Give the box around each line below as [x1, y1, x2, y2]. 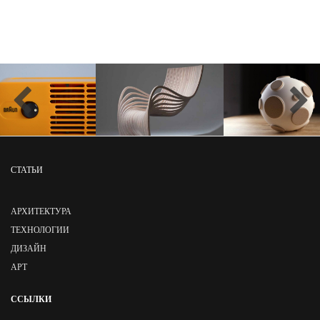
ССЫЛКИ [11, 294, 51, 305]
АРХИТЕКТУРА [11, 206, 71, 217]
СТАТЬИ [11, 164, 43, 175]
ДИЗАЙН [11, 244, 46, 254]
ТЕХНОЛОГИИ [11, 225, 69, 236]
